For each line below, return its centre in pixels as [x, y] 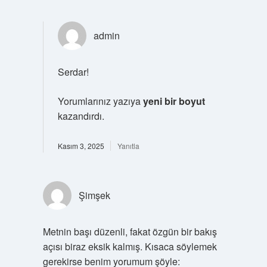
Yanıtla [128, 145]
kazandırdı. [81, 116]
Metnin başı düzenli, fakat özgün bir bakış [130, 231]
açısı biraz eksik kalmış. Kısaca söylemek [130, 246]
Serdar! [73, 72]
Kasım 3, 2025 [81, 145]
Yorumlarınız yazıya [100, 101]
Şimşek [94, 195]
